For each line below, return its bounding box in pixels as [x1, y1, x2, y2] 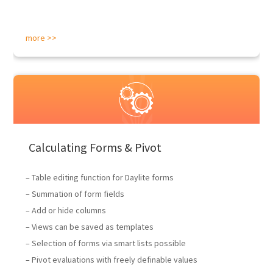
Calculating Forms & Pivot [29, 140, 162, 155]
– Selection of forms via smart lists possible [26, 238, 186, 249]
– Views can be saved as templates [26, 221, 154, 232]
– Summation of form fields [26, 188, 125, 199]
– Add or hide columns [26, 205, 107, 216]
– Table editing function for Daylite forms [26, 172, 174, 183]
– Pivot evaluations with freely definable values [26, 254, 198, 265]
